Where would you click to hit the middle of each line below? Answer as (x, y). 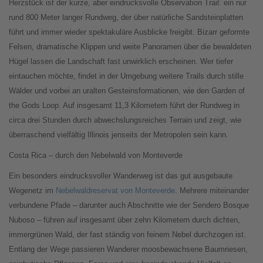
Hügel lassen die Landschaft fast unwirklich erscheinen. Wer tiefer (121, 62)
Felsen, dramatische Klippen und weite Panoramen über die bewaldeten (130, 47)
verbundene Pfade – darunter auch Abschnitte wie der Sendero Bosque (129, 205)
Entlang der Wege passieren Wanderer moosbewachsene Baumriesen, (128, 249)
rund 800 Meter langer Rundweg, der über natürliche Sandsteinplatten (126, 18)
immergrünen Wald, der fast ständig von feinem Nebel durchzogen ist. (127, 235)
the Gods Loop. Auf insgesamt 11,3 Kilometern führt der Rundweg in (124, 106)
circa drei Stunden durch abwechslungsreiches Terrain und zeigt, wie (125, 120)
